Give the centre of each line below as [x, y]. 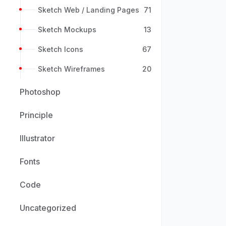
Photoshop [40, 92]
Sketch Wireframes [71, 69]
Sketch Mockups [67, 30]
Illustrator [37, 138]
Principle [36, 115]
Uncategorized [48, 208]
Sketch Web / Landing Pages [89, 10]
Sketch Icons [61, 49]
